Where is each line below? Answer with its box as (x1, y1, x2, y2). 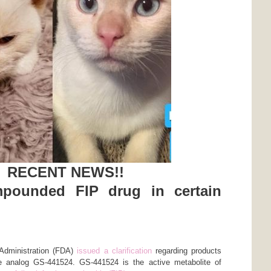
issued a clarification (77, 246, 152, 255)
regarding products (151, 246, 222, 255)
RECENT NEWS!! (7, 164, 124, 180)
